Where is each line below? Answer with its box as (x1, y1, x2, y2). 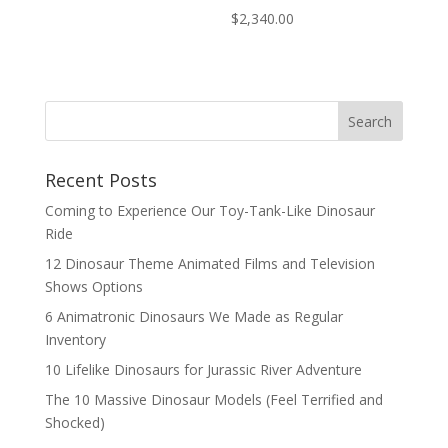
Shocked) (44, 413, 105, 433)
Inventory (44, 330, 106, 350)
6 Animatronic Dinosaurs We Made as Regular (44, 307, 343, 327)
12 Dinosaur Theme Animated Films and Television (44, 254, 375, 274)
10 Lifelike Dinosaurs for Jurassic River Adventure (44, 360, 362, 380)
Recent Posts (44, 168, 157, 193)
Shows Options (44, 277, 143, 297)
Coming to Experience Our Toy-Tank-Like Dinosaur (44, 201, 375, 221)
